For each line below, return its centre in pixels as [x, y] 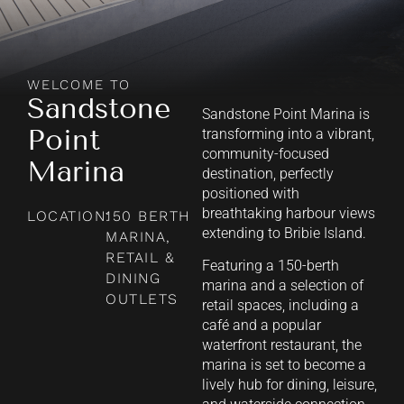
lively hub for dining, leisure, [289, 385]
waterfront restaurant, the [282, 345]
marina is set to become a [284, 365]
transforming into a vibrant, [288, 134]
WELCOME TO [79, 85]
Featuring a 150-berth [271, 266]
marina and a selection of [283, 286]
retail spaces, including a [280, 306]
